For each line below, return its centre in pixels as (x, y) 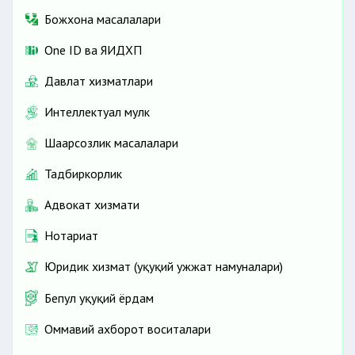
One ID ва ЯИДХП (93, 50)
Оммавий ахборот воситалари (128, 329)
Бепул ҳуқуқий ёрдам (99, 298)
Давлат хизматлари (99, 80)
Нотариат (71, 236)
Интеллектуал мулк (97, 112)
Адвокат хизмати (92, 205)
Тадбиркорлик (83, 174)
